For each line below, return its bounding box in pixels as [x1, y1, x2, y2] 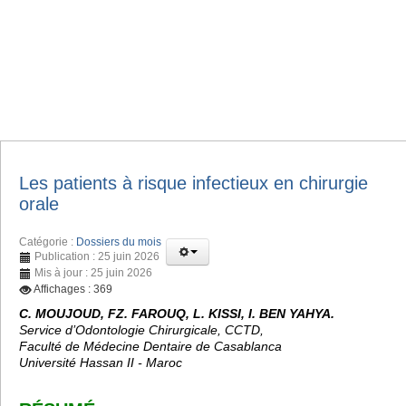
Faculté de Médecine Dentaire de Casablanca [19, 338, 282, 353]
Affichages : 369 [34, 282, 112, 295]
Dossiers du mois [76, 235, 161, 248]
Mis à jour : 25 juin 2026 [34, 266, 152, 279]
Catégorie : [19, 235, 76, 248]
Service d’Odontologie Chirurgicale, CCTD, [19, 322, 264, 337]
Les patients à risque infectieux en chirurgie [19, 172, 368, 193]
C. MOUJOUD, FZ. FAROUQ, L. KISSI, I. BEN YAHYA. [19, 305, 334, 321]
